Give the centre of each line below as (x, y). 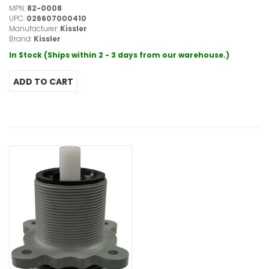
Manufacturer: (35, 29)
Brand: (21, 39)
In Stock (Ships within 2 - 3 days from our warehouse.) (119, 55)
